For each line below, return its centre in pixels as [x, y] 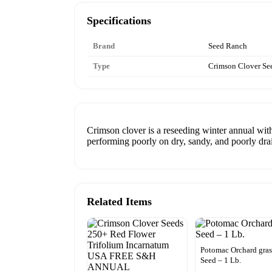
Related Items [119, 201]
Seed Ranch [228, 46]
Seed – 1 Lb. [221, 260]
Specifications [119, 20]
